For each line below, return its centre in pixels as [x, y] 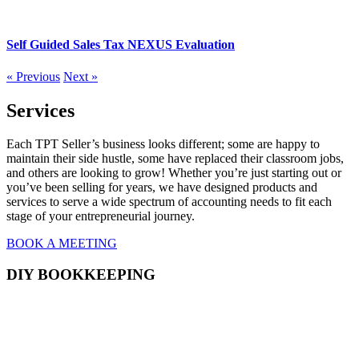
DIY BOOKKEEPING [81, 275]
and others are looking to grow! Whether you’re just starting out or [174, 173]
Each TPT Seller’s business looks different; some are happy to [163, 144]
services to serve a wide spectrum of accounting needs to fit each [169, 202]
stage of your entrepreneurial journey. [101, 216]
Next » [81, 76]
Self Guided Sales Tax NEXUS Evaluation [121, 45]
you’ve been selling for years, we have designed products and [162, 188]
